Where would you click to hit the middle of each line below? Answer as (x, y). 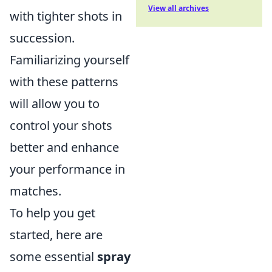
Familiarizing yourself (70, 60)
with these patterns (64, 82)
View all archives (178, 8)
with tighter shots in (66, 16)
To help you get (53, 213)
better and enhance (64, 147)
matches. (36, 191)
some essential (53, 257)
